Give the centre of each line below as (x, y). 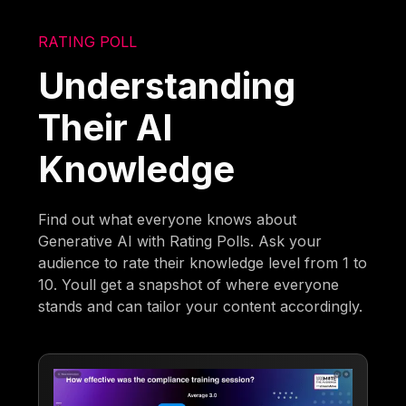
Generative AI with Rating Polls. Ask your (180, 241)
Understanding (167, 85)
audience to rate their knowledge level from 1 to (203, 262)
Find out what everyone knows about (168, 219)
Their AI (106, 127)
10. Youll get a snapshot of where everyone (189, 284)
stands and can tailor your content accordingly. (201, 306)
